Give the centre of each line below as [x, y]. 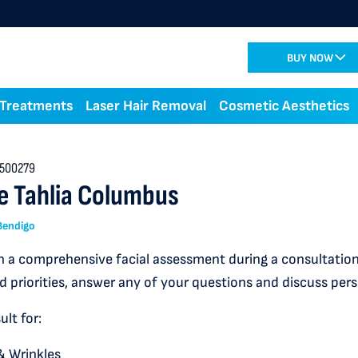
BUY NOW [310, 58]
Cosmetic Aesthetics [284, 106]
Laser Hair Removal [146, 106]
